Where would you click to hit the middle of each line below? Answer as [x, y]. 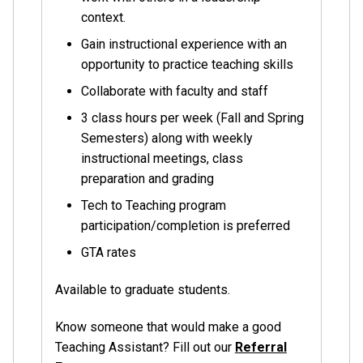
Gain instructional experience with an [184, 44]
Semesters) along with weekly [167, 138]
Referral [261, 347]
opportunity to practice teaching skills [187, 64]
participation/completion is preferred [185, 225]
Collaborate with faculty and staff [174, 91]
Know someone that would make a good [168, 327]
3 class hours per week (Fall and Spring [192, 117]
